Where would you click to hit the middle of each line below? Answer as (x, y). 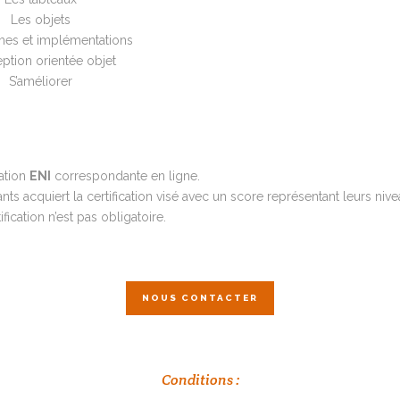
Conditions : (200, 380)
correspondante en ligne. (126, 176)
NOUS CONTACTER (200, 298)
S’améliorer (40, 82)
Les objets (40, 20)
